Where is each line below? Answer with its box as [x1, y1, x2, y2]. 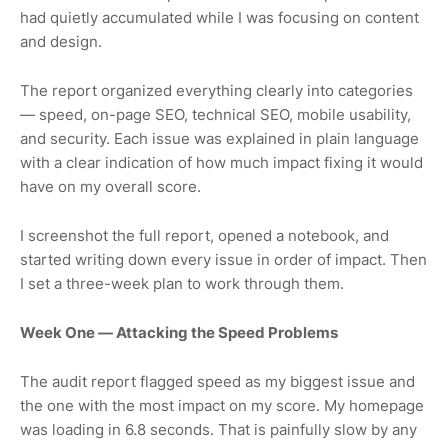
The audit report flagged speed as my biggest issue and [20, 371, 415, 391]
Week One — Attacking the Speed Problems [20, 322, 338, 342]
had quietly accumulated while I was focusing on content [20, 7, 419, 27]
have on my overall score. [20, 176, 201, 196]
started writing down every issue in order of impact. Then [20, 249, 427, 269]
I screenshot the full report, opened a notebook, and [20, 225, 389, 245]
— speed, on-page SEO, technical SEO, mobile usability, [20, 104, 411, 124]
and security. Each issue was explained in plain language [20, 128, 419, 148]
